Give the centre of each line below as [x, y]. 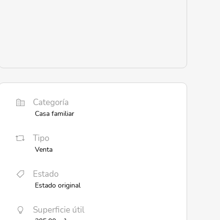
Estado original [57, 185]
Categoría [51, 103]
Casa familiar [54, 114]
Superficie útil [58, 210]
